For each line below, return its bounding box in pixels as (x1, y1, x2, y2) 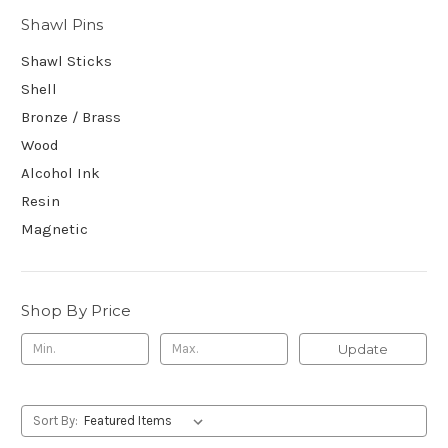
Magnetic (21, 219, 88, 238)
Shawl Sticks (21, 51, 112, 70)
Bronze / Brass (21, 107, 121, 126)
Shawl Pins (21, 15, 104, 34)
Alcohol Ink (21, 163, 100, 182)
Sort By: (32, 412, 78, 428)
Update (337, 340, 388, 357)
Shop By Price (21, 300, 132, 320)
